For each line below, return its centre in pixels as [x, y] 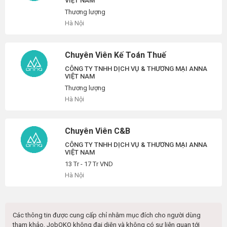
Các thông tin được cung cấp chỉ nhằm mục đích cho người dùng [107, 215]
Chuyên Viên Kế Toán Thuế [116, 55]
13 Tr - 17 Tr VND [89, 164]
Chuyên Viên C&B [98, 131]
